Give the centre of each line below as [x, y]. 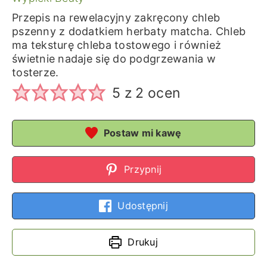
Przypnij [141, 169]
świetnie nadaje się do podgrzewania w [114, 59]
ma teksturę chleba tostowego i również [117, 45]
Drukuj [141, 242]
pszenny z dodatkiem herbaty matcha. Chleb [129, 31]
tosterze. [35, 72]
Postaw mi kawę [141, 133]
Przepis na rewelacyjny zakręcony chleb [116, 18]
